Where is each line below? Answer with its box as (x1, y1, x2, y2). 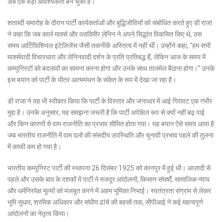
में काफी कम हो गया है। (7, 142, 61, 151)
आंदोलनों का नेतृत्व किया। (7, 209, 69, 218)
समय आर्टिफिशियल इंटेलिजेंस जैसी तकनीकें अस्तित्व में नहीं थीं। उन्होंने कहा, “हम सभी (7, 41, 211, 50)
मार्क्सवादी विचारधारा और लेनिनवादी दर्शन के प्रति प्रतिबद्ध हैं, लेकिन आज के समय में (7, 53, 206, 61)
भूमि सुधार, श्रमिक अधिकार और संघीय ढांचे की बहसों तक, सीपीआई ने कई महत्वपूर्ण (7, 198, 203, 206)
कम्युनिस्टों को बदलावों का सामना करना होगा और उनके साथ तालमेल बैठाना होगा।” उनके (7, 64, 215, 72)
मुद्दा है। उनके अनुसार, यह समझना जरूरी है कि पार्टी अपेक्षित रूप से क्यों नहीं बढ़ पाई (7, 108, 205, 116)
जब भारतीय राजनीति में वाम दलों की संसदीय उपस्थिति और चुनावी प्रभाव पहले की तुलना (7, 131, 214, 139)
